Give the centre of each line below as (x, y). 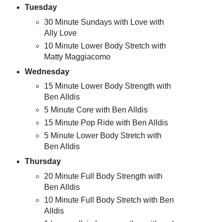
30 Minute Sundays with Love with (104, 22)
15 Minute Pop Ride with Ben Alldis (106, 123)
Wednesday (47, 71)
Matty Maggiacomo (78, 56)
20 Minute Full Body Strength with (104, 176)
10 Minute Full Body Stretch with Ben (109, 200)
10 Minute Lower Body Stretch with (105, 46)
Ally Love (61, 33)
